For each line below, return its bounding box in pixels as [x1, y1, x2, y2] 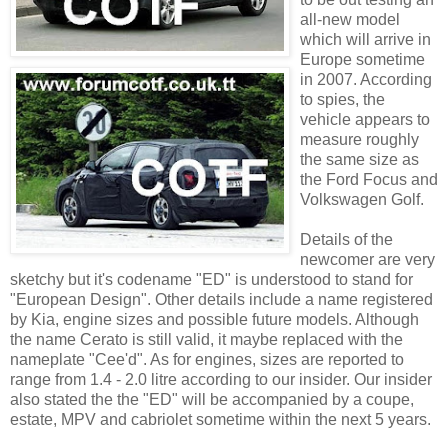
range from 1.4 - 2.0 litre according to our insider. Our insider [10, 371, 432, 389]
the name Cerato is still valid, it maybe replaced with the [10, 331, 403, 349]
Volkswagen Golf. [300, 191, 424, 209]
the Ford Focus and [300, 171, 438, 189]
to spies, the [300, 91, 385, 109]
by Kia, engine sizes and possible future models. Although [10, 311, 419, 329]
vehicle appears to [300, 111, 430, 129]
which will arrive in [300, 31, 431, 49]
